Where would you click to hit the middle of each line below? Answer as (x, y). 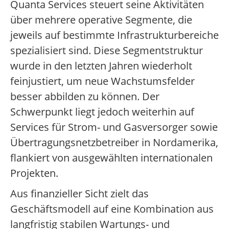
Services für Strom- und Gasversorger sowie (114, 127)
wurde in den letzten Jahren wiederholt (101, 66)
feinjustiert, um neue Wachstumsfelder (102, 81)
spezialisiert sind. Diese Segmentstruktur (107, 51)
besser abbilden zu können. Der (85, 97)
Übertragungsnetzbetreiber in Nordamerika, (114, 143)
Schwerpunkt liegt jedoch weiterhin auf (102, 112)
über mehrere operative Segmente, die (101, 20)
